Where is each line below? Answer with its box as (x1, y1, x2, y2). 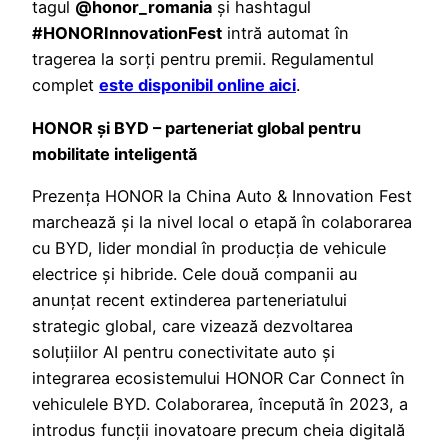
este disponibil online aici (99, 75, 296, 96)
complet (32, 75, 99, 96)
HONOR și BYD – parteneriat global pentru (32, 117, 361, 138)
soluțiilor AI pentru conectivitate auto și (32, 341, 335, 362)
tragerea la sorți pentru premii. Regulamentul (32, 49, 374, 70)
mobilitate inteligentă (32, 143, 197, 164)
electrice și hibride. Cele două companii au (32, 263, 357, 284)
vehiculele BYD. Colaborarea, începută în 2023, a (32, 393, 408, 414)
